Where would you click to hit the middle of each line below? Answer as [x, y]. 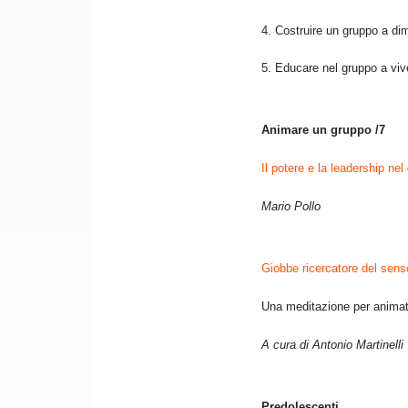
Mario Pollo [291, 207]
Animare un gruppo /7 [323, 130]
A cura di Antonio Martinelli [332, 345]
